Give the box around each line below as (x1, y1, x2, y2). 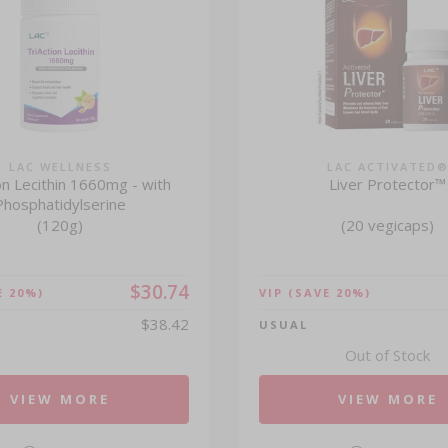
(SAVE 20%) (287, 285, 371, 300)
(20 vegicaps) (341, 215, 435, 235)
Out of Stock (345, 345, 431, 365)
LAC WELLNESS (8, 159, 112, 174)
